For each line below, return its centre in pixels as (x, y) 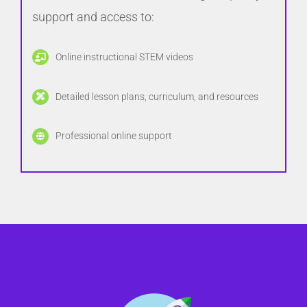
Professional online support (113, 136)
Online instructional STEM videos (124, 57)
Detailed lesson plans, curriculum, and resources (157, 96)
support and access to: (93, 16)
